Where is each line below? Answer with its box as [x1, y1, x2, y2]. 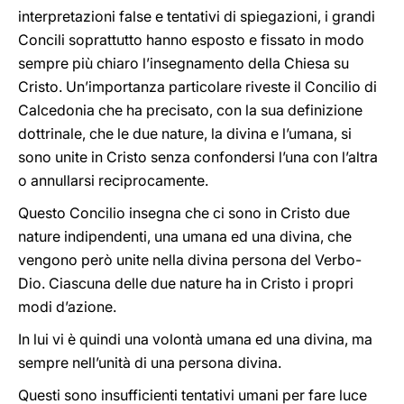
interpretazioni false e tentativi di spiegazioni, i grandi [18, 7, 375, 25]
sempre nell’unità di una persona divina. [18, 353, 281, 372]
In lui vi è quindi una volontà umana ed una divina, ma [18, 330, 372, 348]
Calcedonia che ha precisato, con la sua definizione [18, 101, 363, 119]
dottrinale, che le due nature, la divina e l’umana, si [18, 124, 352, 142]
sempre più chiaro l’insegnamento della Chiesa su [18, 54, 349, 72]
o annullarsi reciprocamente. [18, 171, 208, 189]
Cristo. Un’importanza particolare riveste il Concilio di [18, 78, 377, 96]
